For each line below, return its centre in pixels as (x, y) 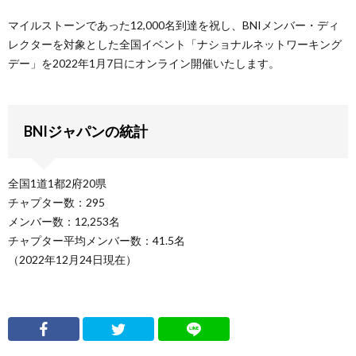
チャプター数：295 (56, 202)
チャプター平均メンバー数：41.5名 (97, 240)
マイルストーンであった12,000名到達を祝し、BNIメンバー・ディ (174, 25)
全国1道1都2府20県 (57, 183)
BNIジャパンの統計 (86, 131)
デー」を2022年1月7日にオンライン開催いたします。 (144, 63)
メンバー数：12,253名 (64, 221)
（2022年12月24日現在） (72, 259)
